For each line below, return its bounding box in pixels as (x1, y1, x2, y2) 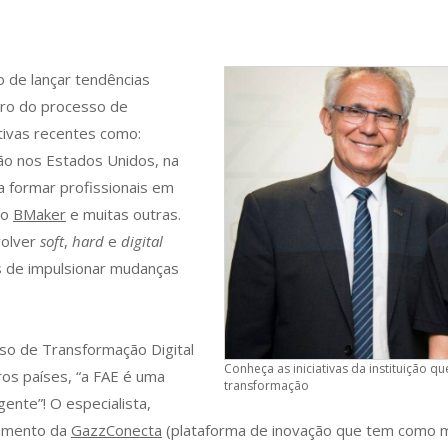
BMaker (13, 204, 66, 224)
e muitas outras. (66, 204, 181, 224)
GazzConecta (71, 420, 162, 440)
